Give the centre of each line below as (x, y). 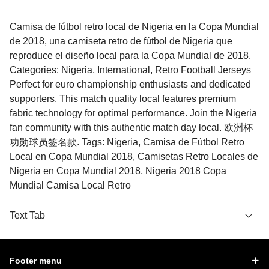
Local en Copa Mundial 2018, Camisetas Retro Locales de (134, 156)
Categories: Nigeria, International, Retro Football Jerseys (130, 70)
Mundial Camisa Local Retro (70, 185)
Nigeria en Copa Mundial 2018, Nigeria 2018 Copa (118, 171)
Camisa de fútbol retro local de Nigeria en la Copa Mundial (134, 26)
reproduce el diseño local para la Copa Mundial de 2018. (130, 55)
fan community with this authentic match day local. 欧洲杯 (131, 127)
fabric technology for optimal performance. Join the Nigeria (133, 113)
